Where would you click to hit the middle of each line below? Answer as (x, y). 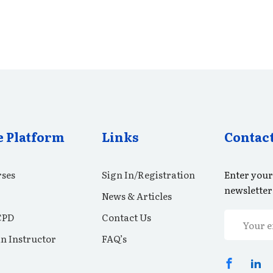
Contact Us (126, 217)
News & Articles (137, 196)
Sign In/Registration (148, 175)
